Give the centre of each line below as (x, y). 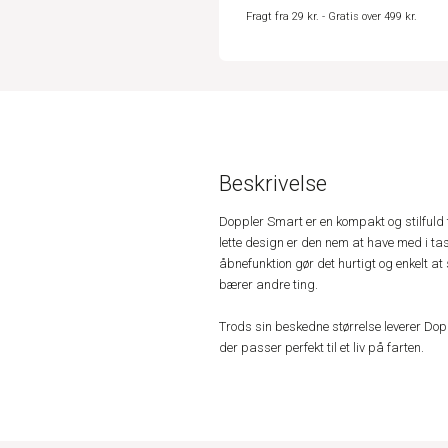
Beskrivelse (273, 184)
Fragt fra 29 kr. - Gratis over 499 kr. (331, 17)
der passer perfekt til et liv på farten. (321, 348)
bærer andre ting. (268, 285)
